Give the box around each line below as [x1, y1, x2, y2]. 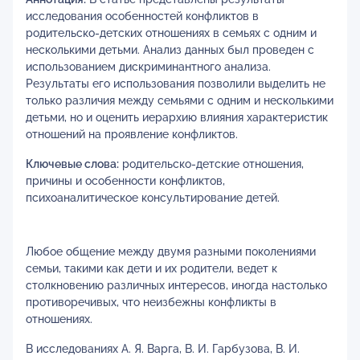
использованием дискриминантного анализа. [26, 60, 271, 73]
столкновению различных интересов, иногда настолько [26, 279, 327, 292]
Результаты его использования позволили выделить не [26, 77, 325, 90]
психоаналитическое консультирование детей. [26, 191, 280, 204]
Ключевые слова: [26, 157, 119, 170]
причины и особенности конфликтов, [26, 174, 225, 187]
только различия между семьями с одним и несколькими [26, 94, 333, 107]
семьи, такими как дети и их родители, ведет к [26, 262, 277, 275]
